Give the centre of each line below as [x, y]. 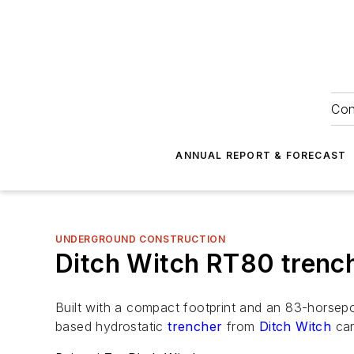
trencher [195, 326]
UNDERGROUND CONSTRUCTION [141, 239]
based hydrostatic [112, 326]
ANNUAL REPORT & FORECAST [261, 155]
